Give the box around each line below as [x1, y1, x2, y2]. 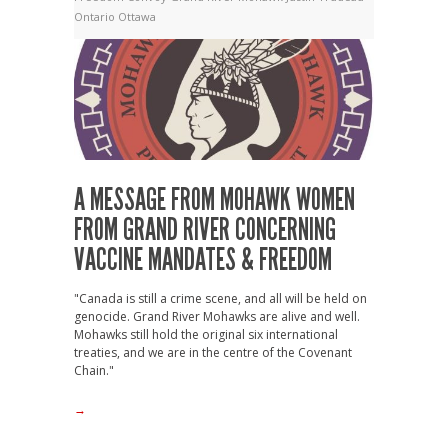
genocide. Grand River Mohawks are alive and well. [74, 308, 360, 326]
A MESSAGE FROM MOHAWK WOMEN [74, 182, 355, 219]
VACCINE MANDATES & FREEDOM [74, 242, 332, 279]
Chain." [74, 362, 114, 380]
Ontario [74, 9, 118, 24]
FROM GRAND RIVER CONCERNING [74, 212, 336, 249]
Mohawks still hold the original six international [74, 326, 338, 344]
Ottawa [118, 9, 156, 24]
